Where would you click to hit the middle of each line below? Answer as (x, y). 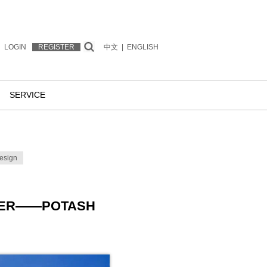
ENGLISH (143, 47)
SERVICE (27, 95)
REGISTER (56, 47)
